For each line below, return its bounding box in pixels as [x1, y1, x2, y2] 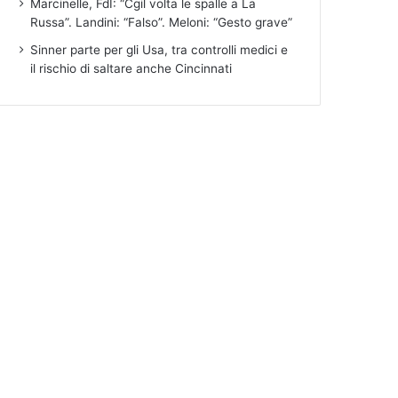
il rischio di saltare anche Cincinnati [30, 60, 233, 76]
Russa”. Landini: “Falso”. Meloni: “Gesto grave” [30, 14, 293, 29]
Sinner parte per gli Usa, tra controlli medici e [30, 42, 289, 57]
